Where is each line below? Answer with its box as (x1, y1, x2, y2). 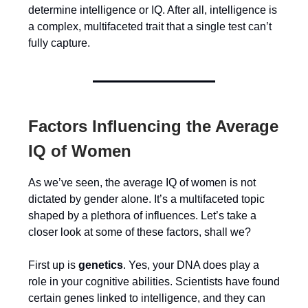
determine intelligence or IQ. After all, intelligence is (28, 4, 277, 16)
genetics (78, 259, 123, 271)
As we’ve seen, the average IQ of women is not (28, 177, 256, 188)
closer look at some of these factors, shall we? (28, 226, 251, 238)
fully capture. (28, 37, 90, 49)
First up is (28, 259, 78, 271)
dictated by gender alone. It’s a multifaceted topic (28, 193, 265, 205)
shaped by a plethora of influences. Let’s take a (28, 210, 256, 221)
